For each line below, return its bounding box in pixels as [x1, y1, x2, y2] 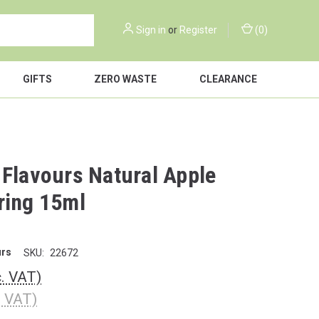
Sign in [136, 24, 166, 36]
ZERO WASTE [94, 73, 157, 85]
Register [179, 24, 217, 36]
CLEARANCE [199, 73, 258, 85]
